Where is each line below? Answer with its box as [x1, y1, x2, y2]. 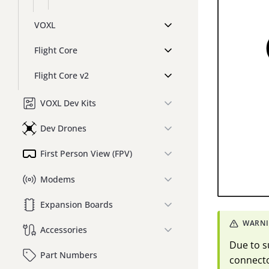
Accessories [40, 223, 87, 235]
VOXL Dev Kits [40, 97, 96, 109]
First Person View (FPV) [40, 148, 132, 160]
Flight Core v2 [34, 70, 89, 82]
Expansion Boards [40, 198, 113, 210]
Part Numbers [40, 249, 97, 261]
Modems [40, 173, 75, 185]
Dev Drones [40, 122, 86, 134]
